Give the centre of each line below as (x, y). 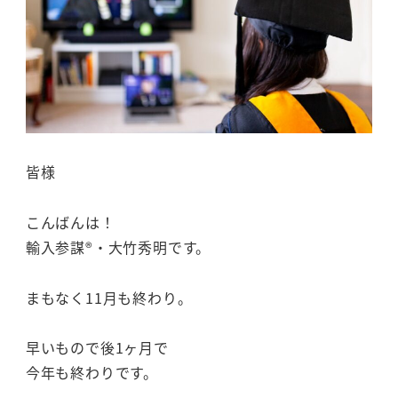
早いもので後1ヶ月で (97, 348)
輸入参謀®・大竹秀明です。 (118, 247)
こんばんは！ (70, 222)
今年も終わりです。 (92, 373)
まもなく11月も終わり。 (109, 297)
